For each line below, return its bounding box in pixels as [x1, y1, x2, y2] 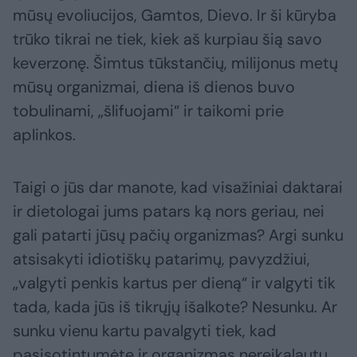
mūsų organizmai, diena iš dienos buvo [13, 76, 295, 98]
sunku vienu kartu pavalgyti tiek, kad [13, 320, 277, 342]
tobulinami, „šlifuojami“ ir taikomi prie [13, 100, 284, 122]
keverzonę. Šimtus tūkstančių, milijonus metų [13, 53, 338, 74]
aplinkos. [13, 124, 76, 146]
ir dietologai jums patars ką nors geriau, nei [13, 201, 324, 222]
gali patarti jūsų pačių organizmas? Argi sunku [13, 225, 343, 246]
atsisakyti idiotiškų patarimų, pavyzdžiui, [13, 249, 310, 270]
